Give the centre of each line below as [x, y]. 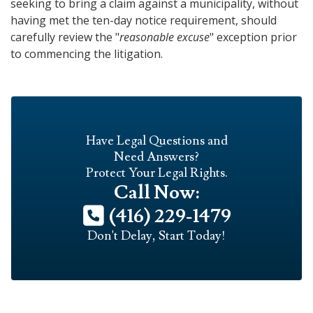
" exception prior [253, 37]
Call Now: [156, 192]
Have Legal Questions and [156, 141]
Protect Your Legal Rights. [156, 173]
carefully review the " [65, 37]
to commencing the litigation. [87, 54]
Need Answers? [156, 157]
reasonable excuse [165, 37]
